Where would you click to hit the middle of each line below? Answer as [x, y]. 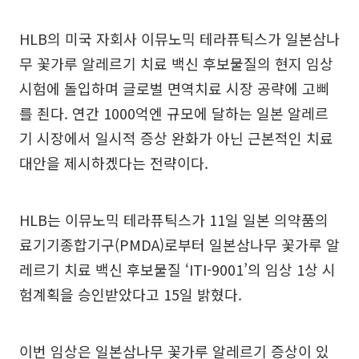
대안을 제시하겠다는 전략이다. [114, 162]
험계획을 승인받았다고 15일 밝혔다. [131, 294]
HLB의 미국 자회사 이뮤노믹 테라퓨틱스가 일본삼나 [179, 38]
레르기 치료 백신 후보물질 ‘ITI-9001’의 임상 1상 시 [177, 269]
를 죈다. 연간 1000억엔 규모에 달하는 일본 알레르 [174, 113]
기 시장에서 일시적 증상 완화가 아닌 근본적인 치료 [176, 137]
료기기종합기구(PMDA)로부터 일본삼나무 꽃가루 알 [179, 244]
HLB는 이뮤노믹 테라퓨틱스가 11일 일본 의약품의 [174, 219]
